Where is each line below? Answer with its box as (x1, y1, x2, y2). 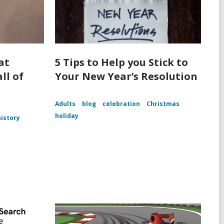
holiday (54, 111, 78, 120)
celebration (102, 99, 140, 108)
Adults (54, 99, 75, 108)
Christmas (146, 99, 179, 108)
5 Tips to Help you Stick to (54, 55, 188, 69)
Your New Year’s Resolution (54, 69, 197, 83)
